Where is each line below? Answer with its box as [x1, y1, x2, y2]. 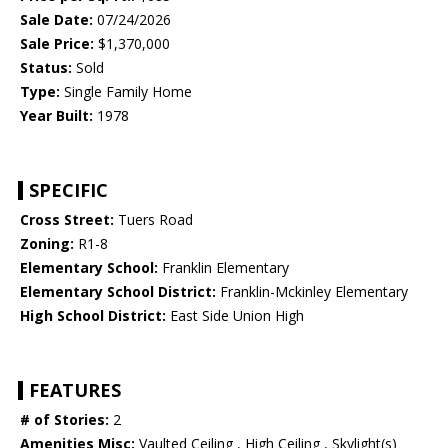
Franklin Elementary [158, 258, 289, 278]
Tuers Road [114, 210, 193, 230]
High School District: [20, 306, 166, 326]
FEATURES [29, 378, 121, 403]
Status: [20, 58, 72, 78]
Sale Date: [20, 10, 93, 30]
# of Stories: [20, 410, 109, 430]
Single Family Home [60, 82, 192, 102]
